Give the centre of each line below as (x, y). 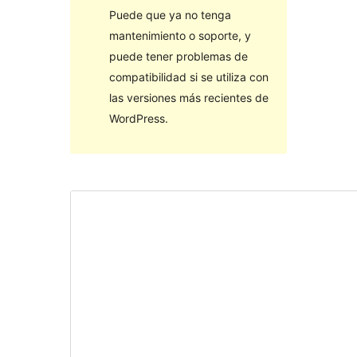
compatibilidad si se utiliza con (188, 76)
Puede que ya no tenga (170, 14)
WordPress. (138, 118)
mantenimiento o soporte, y (180, 35)
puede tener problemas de (178, 56)
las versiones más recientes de (188, 97)
